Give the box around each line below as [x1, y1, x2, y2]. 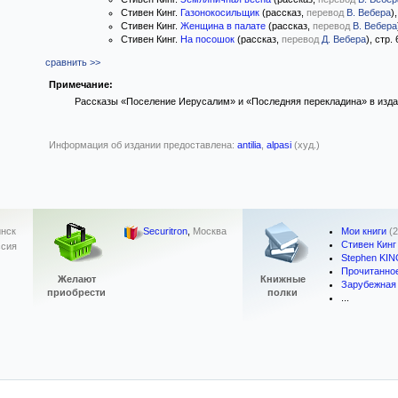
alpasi [267, 139, 291, 150]
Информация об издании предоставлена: [49, 139, 237, 150]
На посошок [180, 34, 235, 44]
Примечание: [49, 79, 113, 90]
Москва [193, 226, 227, 237]
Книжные [259, 274, 306, 284]
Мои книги [341, 226, 386, 236]
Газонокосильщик [180, 7, 259, 18]
